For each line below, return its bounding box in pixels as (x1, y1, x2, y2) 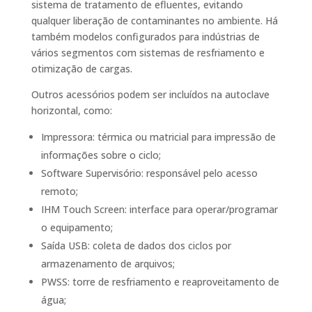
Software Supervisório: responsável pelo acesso (40, 166, 258, 180)
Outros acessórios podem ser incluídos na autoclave (31, 88, 270, 101)
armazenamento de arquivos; (40, 257, 175, 270)
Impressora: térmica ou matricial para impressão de (40, 130, 276, 143)
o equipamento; (40, 221, 113, 234)
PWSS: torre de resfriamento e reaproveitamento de (40, 275, 279, 288)
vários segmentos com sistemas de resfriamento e (31, 46, 265, 59)
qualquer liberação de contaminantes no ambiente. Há (31, 14, 278, 27)
